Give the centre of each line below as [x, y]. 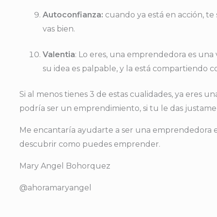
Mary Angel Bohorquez [65, 166]
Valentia [59, 54]
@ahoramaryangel [55, 188]
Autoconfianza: [73, 15]
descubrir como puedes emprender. [90, 144]
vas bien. [59, 29]
